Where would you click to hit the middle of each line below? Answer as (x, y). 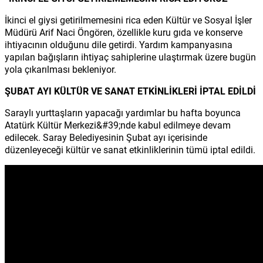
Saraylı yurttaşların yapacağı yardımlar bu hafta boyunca (123, 112)
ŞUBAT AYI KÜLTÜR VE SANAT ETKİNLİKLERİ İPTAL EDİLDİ (130, 90)
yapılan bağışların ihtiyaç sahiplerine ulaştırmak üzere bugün (130, 56)
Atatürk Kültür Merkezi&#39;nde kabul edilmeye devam (118, 124)
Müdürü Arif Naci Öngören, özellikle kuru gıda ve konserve (124, 32)
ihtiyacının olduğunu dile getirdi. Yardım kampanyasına (119, 44)
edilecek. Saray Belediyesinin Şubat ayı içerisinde (106, 137)
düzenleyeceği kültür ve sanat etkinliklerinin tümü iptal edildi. (130, 149)
